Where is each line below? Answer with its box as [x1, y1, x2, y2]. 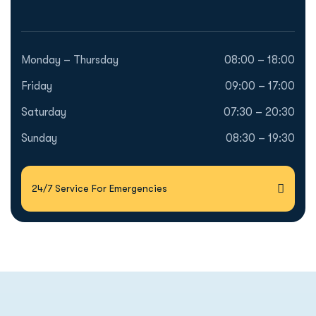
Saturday [21, 106, 66, 119]
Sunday [21, 132, 57, 145]
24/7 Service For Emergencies [32, 183, 167, 194]
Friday [21, 80, 52, 92]
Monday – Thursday [21, 54, 119, 66]
